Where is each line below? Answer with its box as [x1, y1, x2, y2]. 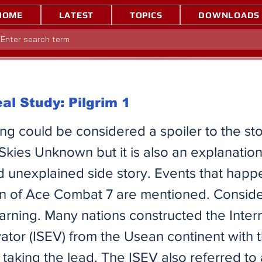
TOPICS [129, 10, 163, 20]
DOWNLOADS [198, 10, 260, 20]
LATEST [58, 10, 94, 20]
